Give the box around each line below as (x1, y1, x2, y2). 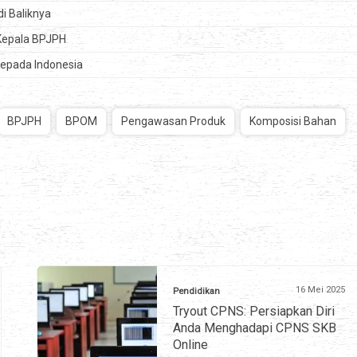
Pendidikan (173, 286, 220, 297)
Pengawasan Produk (121, 115, 226, 128)
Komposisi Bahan (249, 115, 336, 128)
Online (173, 337, 208, 353)
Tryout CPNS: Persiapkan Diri (173, 304, 335, 320)
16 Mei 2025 (296, 284, 345, 296)
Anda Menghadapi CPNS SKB (173, 320, 336, 336)
